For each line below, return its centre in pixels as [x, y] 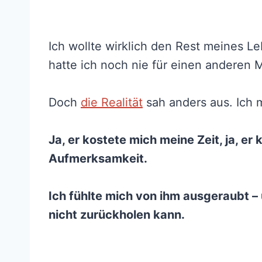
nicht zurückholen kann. [117, 215]
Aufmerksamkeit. [98, 159]
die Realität [112, 103]
